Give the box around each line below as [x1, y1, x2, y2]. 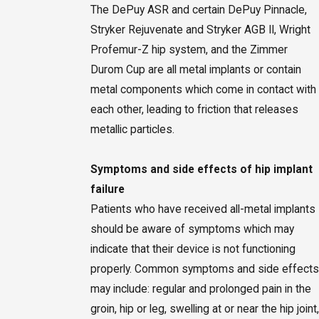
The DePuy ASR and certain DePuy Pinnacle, [90, 3, 307, 16]
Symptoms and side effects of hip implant [90, 162, 313, 176]
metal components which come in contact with [90, 83, 316, 96]
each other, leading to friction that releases [90, 103, 298, 116]
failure [90, 182, 125, 196]
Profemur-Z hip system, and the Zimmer [90, 43, 288, 56]
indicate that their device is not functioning [90, 242, 296, 256]
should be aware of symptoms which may [90, 222, 294, 236]
